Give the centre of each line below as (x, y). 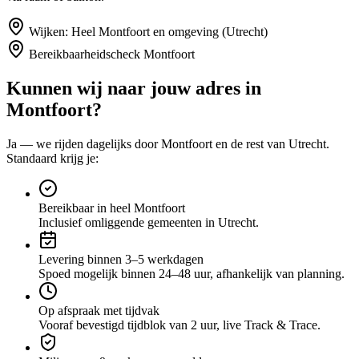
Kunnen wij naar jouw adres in (134, 88)
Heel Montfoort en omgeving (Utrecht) (169, 32)
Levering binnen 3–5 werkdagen (121, 259)
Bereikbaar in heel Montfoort (112, 208)
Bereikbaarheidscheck (85, 54)
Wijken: (48, 32)
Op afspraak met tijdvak (99, 310)
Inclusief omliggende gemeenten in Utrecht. (149, 222)
